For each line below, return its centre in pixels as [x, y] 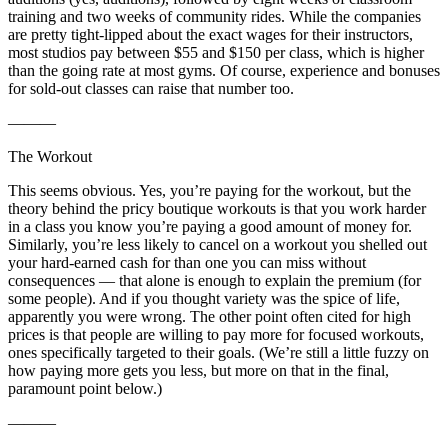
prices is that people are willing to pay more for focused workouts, [216, 335]
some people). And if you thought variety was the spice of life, [204, 299]
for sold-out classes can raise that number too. [151, 89]
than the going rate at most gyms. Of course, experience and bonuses [224, 71]
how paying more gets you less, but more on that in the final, [198, 371]
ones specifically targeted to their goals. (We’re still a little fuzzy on [218, 353]
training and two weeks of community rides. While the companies [214, 17]
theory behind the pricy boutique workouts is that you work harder [217, 209]
